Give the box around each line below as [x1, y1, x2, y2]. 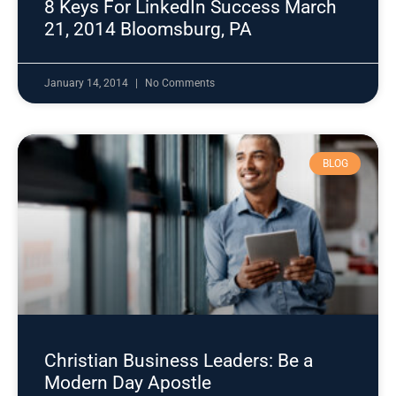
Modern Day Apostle [44, 372, 211, 393]
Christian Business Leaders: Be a [44, 350, 313, 371]
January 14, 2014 [44, 77, 131, 89]
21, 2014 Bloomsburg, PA [44, 19, 252, 40]
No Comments [145, 77, 215, 89]
